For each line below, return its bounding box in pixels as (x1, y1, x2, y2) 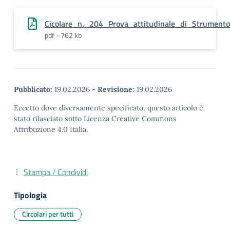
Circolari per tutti (22, 208, 73, 219)
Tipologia (14, 189, 47, 201)
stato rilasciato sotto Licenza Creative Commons (14, 114, 177, 123)
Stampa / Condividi (24, 166, 88, 178)
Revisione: (98, 85, 135, 94)
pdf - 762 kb (45, 30, 82, 41)
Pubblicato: (14, 85, 52, 94)
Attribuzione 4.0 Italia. (14, 125, 88, 134)
